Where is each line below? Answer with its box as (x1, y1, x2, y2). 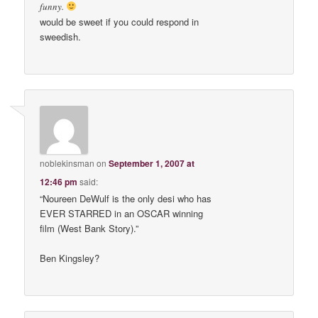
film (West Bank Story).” (40, 221, 139, 235)
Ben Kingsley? (40, 251, 100, 265)
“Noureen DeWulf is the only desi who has (40, 191, 212, 205)
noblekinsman (40, 156, 95, 169)
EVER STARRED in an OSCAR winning (40, 206, 204, 220)
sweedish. (40, 30, 82, 44)
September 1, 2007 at (109, 156, 195, 170)
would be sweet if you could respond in (40, 15, 199, 29)
